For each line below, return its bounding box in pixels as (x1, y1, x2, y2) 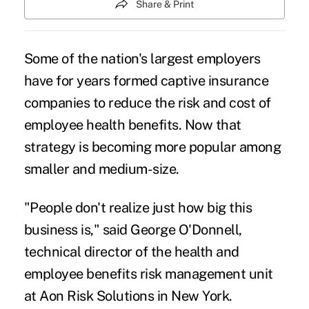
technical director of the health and (23, 243, 239, 260)
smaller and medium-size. (23, 160, 179, 177)
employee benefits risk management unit (23, 265, 273, 282)
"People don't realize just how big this (23, 199, 252, 216)
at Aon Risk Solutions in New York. (23, 287, 232, 304)
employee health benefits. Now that (23, 116, 241, 133)
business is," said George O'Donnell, (23, 221, 242, 238)
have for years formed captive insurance (23, 72, 269, 89)
